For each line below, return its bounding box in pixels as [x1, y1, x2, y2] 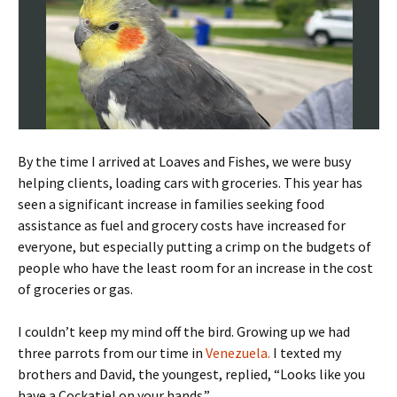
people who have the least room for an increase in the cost [18, 259, 373, 277]
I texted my [273, 344, 341, 362]
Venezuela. [206, 344, 273, 362]
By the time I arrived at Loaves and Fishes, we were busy [18, 152, 351, 171]
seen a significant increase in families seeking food [18, 195, 324, 214]
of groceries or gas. [18, 280, 133, 299]
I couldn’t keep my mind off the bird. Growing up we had [18, 323, 350, 341]
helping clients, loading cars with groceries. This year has [18, 174, 362, 192]
